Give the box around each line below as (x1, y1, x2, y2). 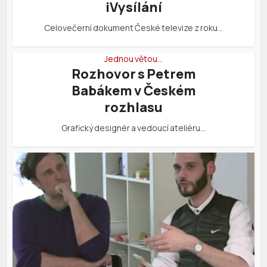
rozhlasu (104, 98, 163, 116)
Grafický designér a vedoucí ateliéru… (61, 122, 206, 133)
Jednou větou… (104, 52, 163, 64)
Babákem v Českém (71, 81, 196, 100)
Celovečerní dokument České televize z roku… (44, 21, 223, 33)
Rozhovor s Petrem (71, 64, 196, 83)
